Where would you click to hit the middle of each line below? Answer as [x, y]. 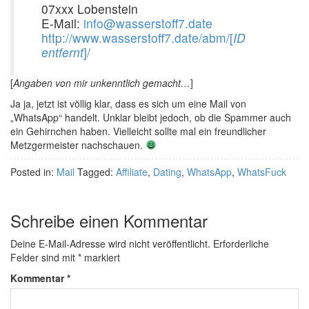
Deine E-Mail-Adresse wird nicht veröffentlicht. [110, 243]
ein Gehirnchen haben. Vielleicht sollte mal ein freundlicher [138, 131]
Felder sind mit [44, 257]
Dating [167, 172]
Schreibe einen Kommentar [109, 220]
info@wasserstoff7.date [148, 23]
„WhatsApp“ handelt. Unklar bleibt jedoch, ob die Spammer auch [151, 117]
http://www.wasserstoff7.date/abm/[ [137, 38]
